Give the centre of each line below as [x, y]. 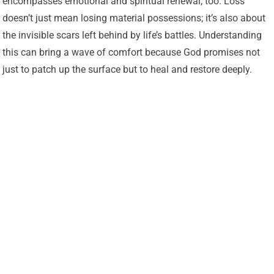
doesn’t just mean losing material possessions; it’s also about [134, 18]
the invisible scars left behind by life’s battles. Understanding [132, 35]
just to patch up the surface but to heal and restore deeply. [128, 70]
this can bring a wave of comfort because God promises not [131, 53]
